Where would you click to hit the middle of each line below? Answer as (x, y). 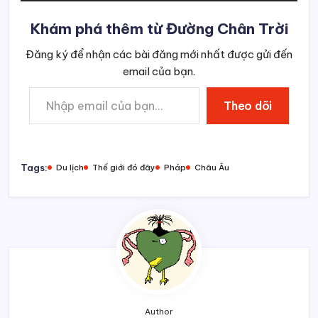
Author (159, 311)
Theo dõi (248, 105)
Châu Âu (212, 167)
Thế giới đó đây (124, 167)
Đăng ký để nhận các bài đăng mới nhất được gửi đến (159, 54)
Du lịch (70, 167)
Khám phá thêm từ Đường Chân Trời (159, 28)
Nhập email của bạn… (40, 86)
